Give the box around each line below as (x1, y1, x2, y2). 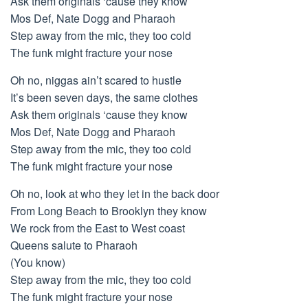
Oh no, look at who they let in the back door (10, 186, 219, 201)
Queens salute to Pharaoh (10, 237, 137, 253)
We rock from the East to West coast (10, 220, 185, 236)
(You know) (10, 254, 65, 270)
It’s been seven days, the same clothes (10, 89, 198, 105)
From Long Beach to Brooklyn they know (10, 203, 207, 219)
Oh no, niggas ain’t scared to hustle (10, 72, 181, 88)
